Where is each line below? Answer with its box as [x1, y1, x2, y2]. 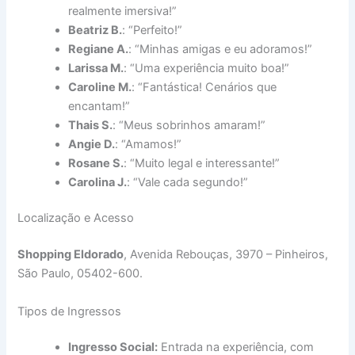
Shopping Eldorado [17, 247, 124, 262]
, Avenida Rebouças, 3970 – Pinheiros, [124, 247, 329, 262]
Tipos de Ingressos [17, 303, 122, 319]
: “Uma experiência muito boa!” [124, 60, 290, 75]
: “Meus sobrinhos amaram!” [113, 117, 266, 132]
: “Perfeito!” [122, 22, 183, 37]
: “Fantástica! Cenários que [132, 79, 277, 94]
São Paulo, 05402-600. [17, 266, 143, 281]
